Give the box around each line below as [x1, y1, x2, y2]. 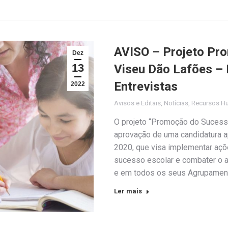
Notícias [164, 99, 188, 107]
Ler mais [114, 187, 142, 195]
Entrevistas [114, 79, 178, 94]
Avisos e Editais [114, 99, 161, 107]
